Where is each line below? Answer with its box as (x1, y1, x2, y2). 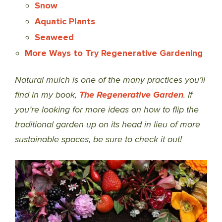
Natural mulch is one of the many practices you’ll (15, 74, 205, 85)
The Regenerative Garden (79, 89, 183, 100)
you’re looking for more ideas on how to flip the (15, 104, 199, 115)
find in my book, (15, 89, 79, 100)
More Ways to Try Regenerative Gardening (25, 48, 203, 58)
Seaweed (35, 32, 74, 43)
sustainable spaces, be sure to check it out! (15, 134, 182, 145)
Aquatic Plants (35, 16, 95, 27)
